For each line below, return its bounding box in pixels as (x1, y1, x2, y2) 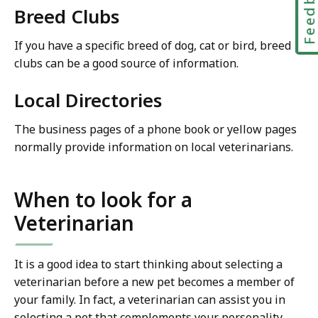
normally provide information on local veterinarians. (14, 139, 293, 155)
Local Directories (14, 87, 162, 114)
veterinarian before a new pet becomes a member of (14, 274, 295, 290)
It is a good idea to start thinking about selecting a (14, 256, 283, 273)
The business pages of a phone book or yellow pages (14, 121, 297, 138)
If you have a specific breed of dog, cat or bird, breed (14, 38, 291, 54)
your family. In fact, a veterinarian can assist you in (14, 292, 285, 308)
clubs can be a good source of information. (14, 55, 238, 72)
